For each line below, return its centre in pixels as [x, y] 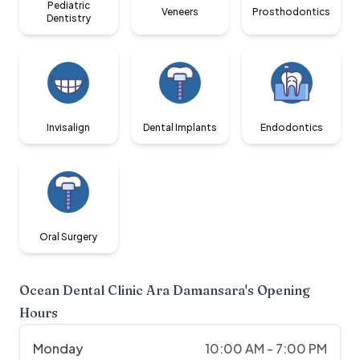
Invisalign [69, 128]
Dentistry [68, 18]
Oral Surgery [69, 237]
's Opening [278, 290]
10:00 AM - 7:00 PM [266, 349]
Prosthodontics [292, 12]
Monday [58, 349]
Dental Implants [180, 128]
